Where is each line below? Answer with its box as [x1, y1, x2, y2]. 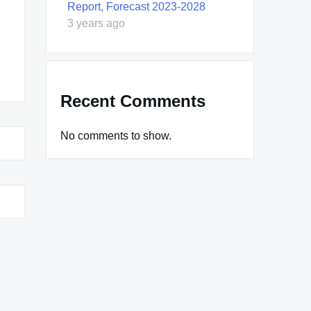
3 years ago [67, 17, 125, 29]
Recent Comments [60, 91, 205, 110]
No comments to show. [60, 129, 171, 142]
